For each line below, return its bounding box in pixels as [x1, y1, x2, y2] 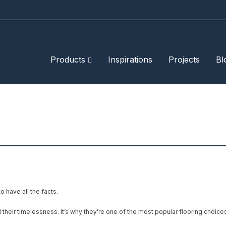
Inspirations [108, 54, 152, 65]
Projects [168, 54, 200, 65]
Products [50, 54, 88, 65]
